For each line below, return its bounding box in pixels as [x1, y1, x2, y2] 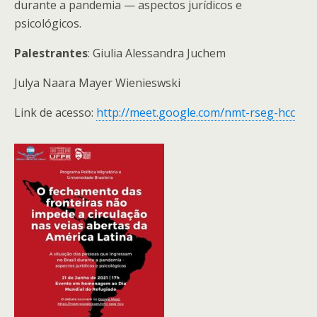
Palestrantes [14, 45, 88, 61]
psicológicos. [14, 16, 81, 31]
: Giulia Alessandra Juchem [88, 45, 226, 61]
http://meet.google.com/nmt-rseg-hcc [96, 105, 295, 120]
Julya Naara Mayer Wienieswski [14, 75, 180, 91]
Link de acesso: [14, 105, 96, 120]
